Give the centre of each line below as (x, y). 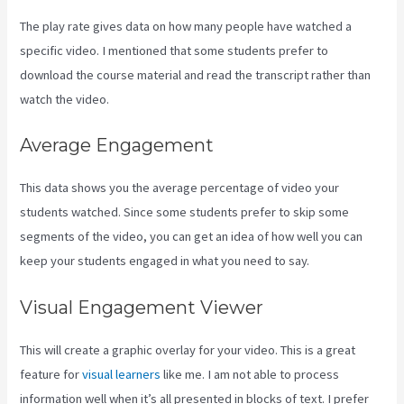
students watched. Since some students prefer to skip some (185, 212)
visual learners (122, 374)
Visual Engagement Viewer (142, 307)
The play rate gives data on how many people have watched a (186, 26)
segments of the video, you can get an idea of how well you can (192, 237)
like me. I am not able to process (250, 374)
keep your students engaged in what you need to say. (165, 261)
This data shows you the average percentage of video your (180, 188)
